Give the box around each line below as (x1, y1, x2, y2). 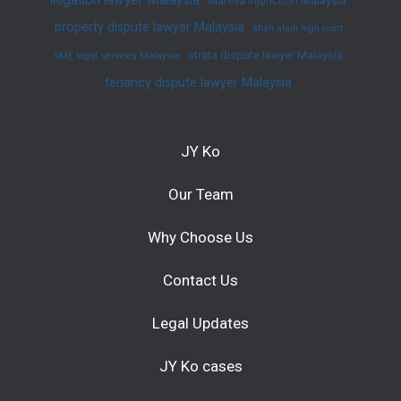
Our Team (167, 185, 234, 204)
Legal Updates (152, 314, 249, 333)
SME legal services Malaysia (54, 49, 180, 62)
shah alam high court (252, 21, 343, 34)
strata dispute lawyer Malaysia (187, 47, 343, 62)
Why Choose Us (148, 228, 253, 247)
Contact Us (163, 271, 238, 290)
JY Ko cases (158, 357, 243, 376)
